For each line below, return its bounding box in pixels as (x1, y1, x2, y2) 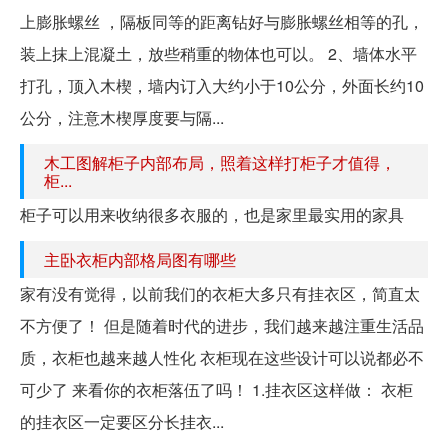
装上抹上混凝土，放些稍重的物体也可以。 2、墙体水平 (20, 41, 417, 65)
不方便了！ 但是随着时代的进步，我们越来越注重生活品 (20, 313, 424, 337)
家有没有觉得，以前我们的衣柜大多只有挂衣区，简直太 (20, 281, 420, 305)
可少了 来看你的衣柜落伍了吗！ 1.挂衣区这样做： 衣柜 (20, 377, 413, 401)
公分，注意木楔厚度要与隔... (20, 105, 224, 129)
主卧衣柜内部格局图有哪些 (44, 247, 236, 271)
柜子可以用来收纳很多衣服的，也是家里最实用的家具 (20, 202, 404, 226)
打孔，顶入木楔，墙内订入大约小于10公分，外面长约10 (20, 73, 424, 97)
